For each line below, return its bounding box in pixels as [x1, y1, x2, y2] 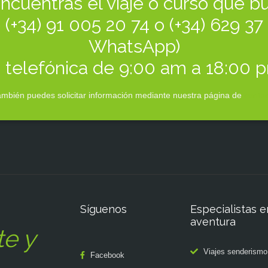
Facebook [90, 251, 124, 260]
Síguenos [80, 203, 127, 215]
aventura [190, 215, 236, 228]
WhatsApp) [88, 36, 180, 57]
